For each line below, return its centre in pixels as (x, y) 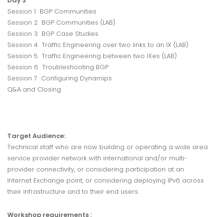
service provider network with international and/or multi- (97, 158)
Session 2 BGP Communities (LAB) (61, 23)
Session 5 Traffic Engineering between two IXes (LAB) (92, 56)
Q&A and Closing (34, 90)
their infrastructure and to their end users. (73, 192)
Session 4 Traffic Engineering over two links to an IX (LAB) (98, 45)
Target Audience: (36, 136)
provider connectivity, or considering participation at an (96, 170)
